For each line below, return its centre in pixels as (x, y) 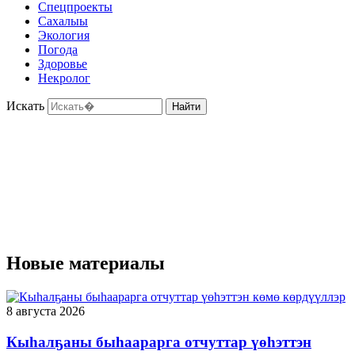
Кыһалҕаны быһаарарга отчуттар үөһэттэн (159, 342)
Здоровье (63, 64)
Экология (64, 36)
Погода (58, 50)
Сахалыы (63, 21)
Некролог (64, 78)
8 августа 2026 (46, 311)
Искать (25, 106)
